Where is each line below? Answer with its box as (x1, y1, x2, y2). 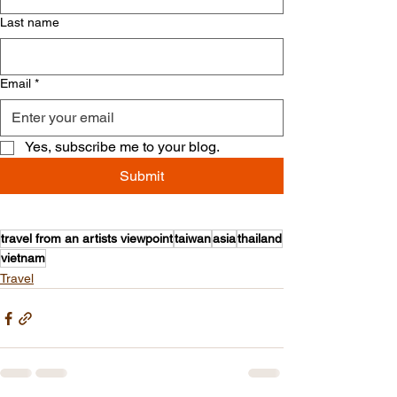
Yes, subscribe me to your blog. (25, 138, 220, 156)
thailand (237, 231, 282, 246)
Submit (119, 167, 164, 185)
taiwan (175, 231, 211, 246)
